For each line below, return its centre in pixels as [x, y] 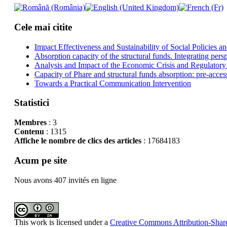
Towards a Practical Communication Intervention [112, 83]
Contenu [29, 132]
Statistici [31, 103]
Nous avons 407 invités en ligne [65, 180]
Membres [30, 123]
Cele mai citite [43, 27]
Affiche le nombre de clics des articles [78, 141]
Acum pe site [40, 160]
